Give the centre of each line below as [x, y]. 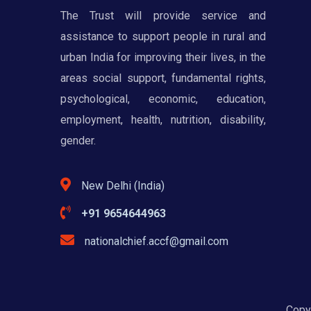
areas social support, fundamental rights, [163, 78]
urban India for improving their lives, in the [163, 57]
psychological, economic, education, [163, 99]
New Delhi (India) [123, 185]
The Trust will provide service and [163, 15]
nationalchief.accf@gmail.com [157, 241]
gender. [78, 140]
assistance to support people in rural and [163, 36]
